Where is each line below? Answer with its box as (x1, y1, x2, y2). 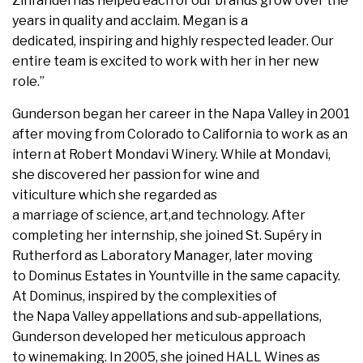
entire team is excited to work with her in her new (12, 53, 319, 69)
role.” (12, 73, 45, 89)
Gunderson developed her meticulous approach (12, 328, 305, 344)
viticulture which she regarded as (12, 186, 217, 203)
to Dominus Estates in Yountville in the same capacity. (12, 267, 340, 284)
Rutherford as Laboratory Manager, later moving (12, 247, 313, 263)
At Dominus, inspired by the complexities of (12, 288, 277, 304)
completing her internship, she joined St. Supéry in (12, 227, 322, 243)
